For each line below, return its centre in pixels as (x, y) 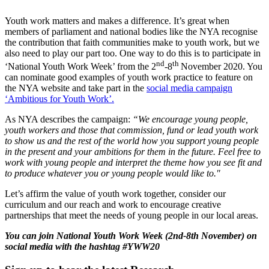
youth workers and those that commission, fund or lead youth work (131, 130)
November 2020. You (222, 66)
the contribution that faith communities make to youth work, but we (132, 42)
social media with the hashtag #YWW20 (82, 246)
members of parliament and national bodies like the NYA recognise (131, 31)
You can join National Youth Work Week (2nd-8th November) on (131, 235)
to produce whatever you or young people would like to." (113, 173)
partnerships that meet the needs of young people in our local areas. (131, 215)
